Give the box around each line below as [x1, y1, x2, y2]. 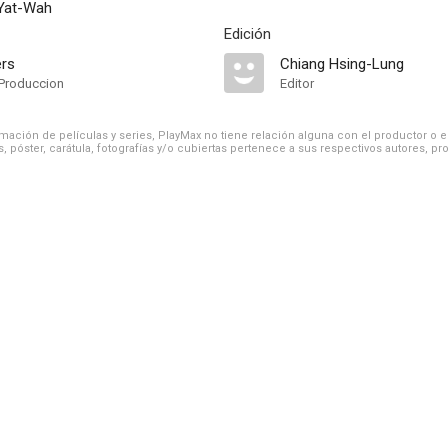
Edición [224, 25, 271, 43]
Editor [280, 76, 314, 91]
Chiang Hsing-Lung [280, 55, 404, 73]
